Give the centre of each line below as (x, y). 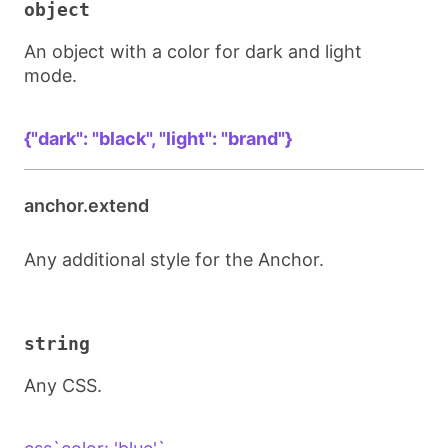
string (57, 343)
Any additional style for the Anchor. (174, 259)
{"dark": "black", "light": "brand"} (158, 138)
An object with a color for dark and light (193, 51)
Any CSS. (63, 385)
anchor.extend (86, 205)
